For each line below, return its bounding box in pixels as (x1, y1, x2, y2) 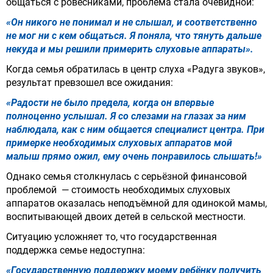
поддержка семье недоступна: (6, 244, 145, 257)
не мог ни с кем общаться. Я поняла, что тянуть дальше (6, 30, 261, 42)
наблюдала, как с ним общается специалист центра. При (6, 124, 264, 136)
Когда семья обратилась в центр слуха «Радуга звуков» (6, 63, 263, 76)
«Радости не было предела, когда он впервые (6, 97, 214, 109)
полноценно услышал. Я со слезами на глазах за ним (6, 110, 246, 122)
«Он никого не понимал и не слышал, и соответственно (6, 16, 257, 29)
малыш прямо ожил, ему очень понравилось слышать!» (6, 151, 262, 163)
